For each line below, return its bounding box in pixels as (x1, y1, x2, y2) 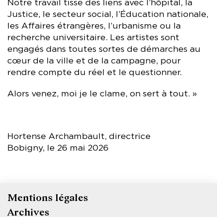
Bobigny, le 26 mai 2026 (7, 143, 108, 153)
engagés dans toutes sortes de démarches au (7, 45, 201, 54)
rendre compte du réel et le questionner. (7, 68, 182, 77)
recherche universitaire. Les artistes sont (7, 33, 179, 42)
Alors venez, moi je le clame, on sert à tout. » (7, 89, 197, 98)
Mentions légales (7, 191, 88, 203)
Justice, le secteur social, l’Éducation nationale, (7, 10, 208, 19)
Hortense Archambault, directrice (7, 132, 151, 141)
